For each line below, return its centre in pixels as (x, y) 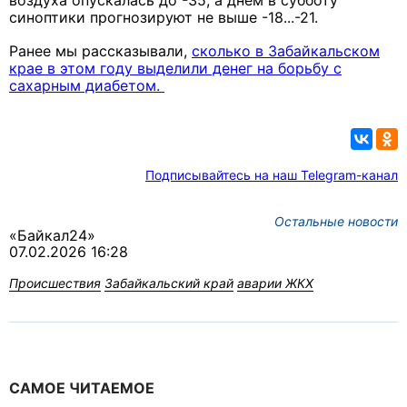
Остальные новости (336, 222)
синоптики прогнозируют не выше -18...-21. (164, 18)
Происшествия (55, 283)
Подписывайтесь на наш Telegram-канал (272, 175)
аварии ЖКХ (275, 283)
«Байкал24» (52, 236)
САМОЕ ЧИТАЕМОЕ (82, 388)
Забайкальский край (169, 283)
